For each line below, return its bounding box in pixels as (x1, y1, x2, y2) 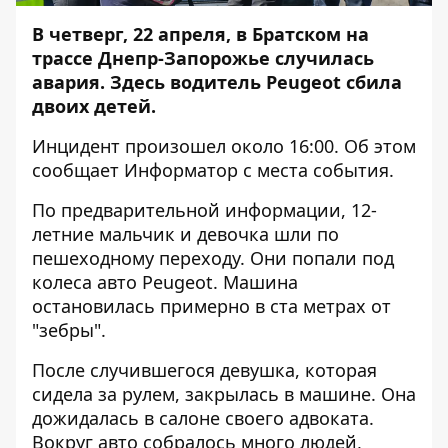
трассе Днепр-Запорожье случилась (32, 46, 374, 70)
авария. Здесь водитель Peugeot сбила (32, 70, 402, 94)
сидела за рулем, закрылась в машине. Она (32, 382, 416, 406)
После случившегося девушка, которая (32, 358, 377, 382)
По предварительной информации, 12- (32, 198, 377, 222)
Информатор (124, 158, 238, 182)
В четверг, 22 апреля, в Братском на (32, 22, 369, 46)
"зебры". (32, 318, 106, 342)
